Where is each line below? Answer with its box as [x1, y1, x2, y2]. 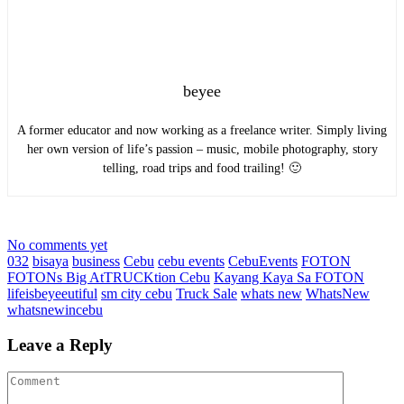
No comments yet [7, 236, 107, 252]
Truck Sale [176, 285, 237, 301]
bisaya [32, 252, 69, 269]
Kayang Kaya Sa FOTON [214, 269, 364, 285]
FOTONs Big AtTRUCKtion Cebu [7, 269, 210, 285]
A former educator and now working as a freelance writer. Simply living [17, 123, 387, 137]
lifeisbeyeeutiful [7, 285, 97, 301]
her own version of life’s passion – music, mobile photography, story [26, 142, 378, 156]
